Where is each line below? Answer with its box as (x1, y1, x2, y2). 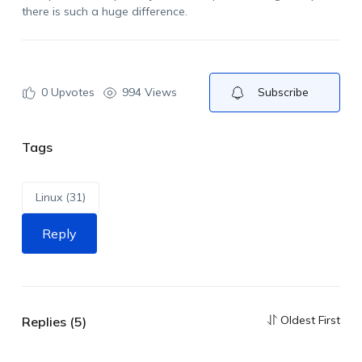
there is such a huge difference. (21, 4, 191, 19)
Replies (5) (21, 314, 86, 330)
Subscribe (257, 85, 309, 99)
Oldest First (280, 312, 341, 327)
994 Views (121, 85, 177, 99)
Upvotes (47, 85, 95, 99)
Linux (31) (35, 190, 86, 204)
